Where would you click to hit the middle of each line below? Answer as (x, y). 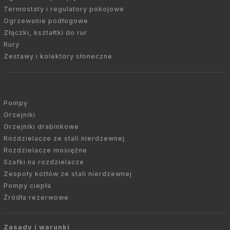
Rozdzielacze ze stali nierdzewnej (64, 139)
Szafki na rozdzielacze (44, 162)
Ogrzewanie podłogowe (46, 21)
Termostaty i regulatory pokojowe (64, 9)
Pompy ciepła (27, 186)
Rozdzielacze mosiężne (45, 150)
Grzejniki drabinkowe (41, 127)
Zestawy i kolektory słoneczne (58, 56)
